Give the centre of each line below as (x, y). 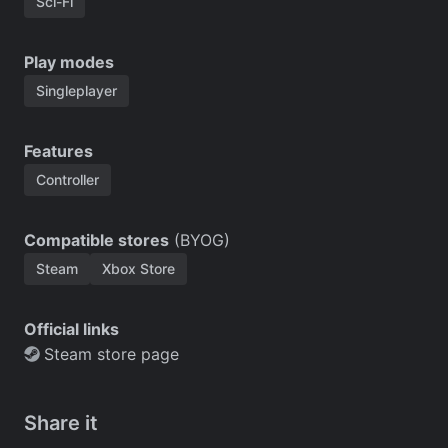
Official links (71, 328)
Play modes (69, 61)
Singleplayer (76, 90)
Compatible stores (96, 239)
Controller (67, 179)
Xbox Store (138, 268)
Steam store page (111, 353)
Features (58, 150)
